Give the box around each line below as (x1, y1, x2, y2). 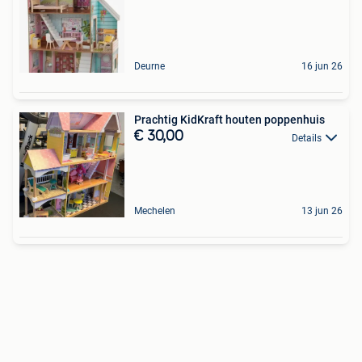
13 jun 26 (301, 205, 343, 217)
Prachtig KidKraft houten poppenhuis (134, 113, 325, 127)
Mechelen (134, 205, 175, 217)
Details (292, 132, 322, 144)
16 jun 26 (301, 61, 343, 73)
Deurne (134, 61, 165, 73)
